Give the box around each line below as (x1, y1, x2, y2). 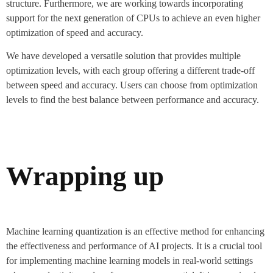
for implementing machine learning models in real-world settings (6, 255, 253, 266)
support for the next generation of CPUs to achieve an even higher (6, 12, 260, 23)
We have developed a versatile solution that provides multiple (6, 50, 241, 61)
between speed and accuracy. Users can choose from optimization (6, 79, 258, 90)
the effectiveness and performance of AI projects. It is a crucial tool (6, 241, 262, 252)
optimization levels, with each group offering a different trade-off (6, 65, 255, 76)
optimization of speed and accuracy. (6, 27, 143, 38)
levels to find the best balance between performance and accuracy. (6, 94, 259, 105)
